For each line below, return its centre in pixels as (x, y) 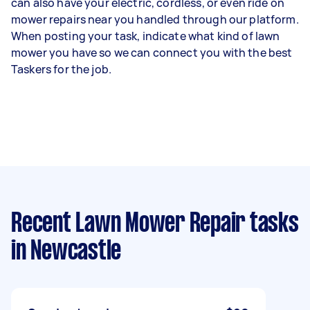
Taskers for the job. (61, 69)
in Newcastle (66, 252)
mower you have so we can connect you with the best (152, 52)
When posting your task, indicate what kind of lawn (146, 36)
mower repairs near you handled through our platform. (155, 19)
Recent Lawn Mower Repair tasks (155, 224)
